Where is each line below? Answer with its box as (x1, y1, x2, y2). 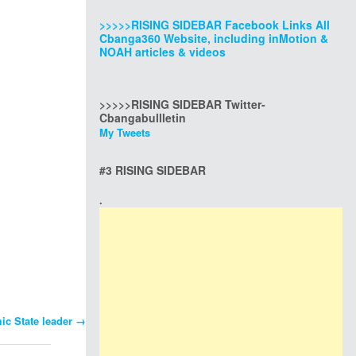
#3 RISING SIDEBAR (99, 162, 206, 178)
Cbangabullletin (99, 110, 186, 126)
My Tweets (99, 125, 150, 140)
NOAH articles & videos (99, 44, 226, 60)
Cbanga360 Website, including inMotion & (99, 30, 328, 46)
